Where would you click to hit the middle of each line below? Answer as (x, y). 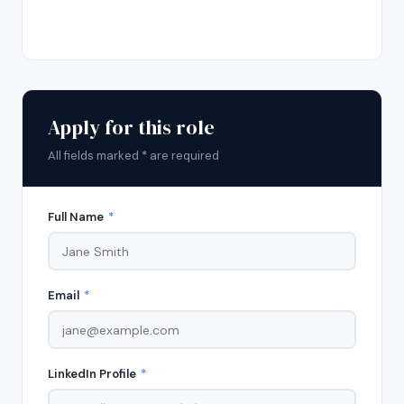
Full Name (77, 217)
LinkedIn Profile (93, 374)
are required (183, 156)
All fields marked (95, 156)
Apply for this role (131, 127)
